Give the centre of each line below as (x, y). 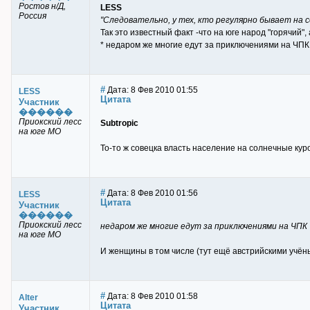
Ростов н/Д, (42, 6)
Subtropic (119, 123)
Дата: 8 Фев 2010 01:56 (152, 193)
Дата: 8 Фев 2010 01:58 (152, 296)
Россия (33, 16)
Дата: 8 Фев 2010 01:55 (152, 90)
